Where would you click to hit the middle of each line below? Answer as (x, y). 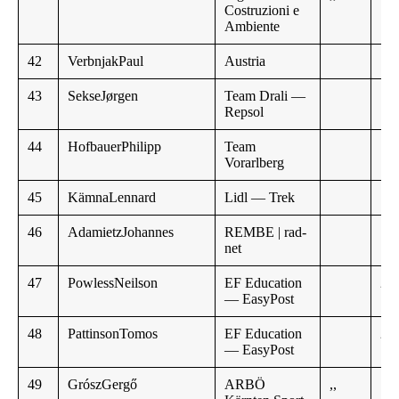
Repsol (244, 112)
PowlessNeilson (113, 283)
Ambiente (252, 27)
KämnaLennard (112, 198)
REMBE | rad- (265, 232)
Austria (245, 61)
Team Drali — (265, 96)
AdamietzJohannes (121, 232)
